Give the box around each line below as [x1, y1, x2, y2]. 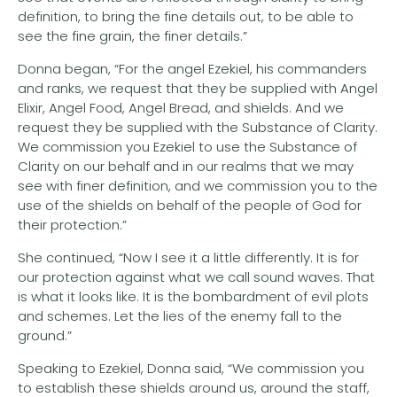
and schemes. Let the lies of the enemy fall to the [18, 306, 342, 325]
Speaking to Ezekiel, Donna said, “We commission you [18, 358, 364, 378]
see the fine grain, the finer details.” [18, 26, 247, 45]
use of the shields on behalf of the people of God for [18, 195, 362, 214]
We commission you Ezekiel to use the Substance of [18, 136, 357, 156]
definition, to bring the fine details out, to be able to [18, 6, 354, 26]
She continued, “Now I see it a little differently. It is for [18, 247, 359, 267]
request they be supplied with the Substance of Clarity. [18, 117, 378, 136]
